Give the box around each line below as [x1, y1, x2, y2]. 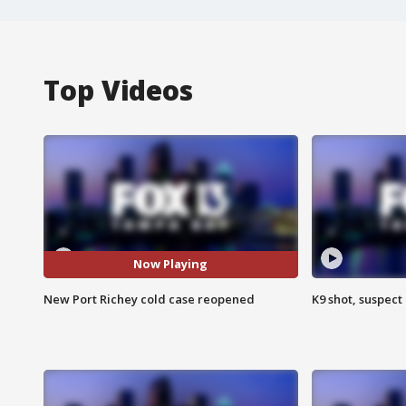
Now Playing [133, 256, 208, 273]
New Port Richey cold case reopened [43, 290, 255, 307]
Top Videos [43, 71, 193, 109]
